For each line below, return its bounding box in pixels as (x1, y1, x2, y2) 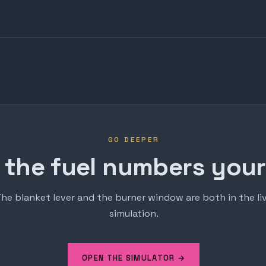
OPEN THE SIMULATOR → (82, 252, 185, 263)
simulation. (109, 207, 159, 220)
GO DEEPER (107, 135, 160, 145)
